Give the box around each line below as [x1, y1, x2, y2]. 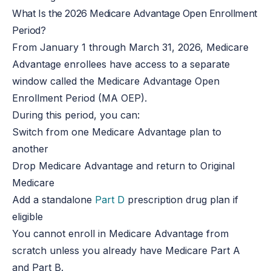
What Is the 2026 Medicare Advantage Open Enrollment [12, 7, 257, 19]
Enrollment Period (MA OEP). [12, 91, 148, 104]
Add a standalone [12, 193, 96, 206]
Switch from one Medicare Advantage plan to [12, 125, 222, 138]
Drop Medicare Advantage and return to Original [12, 159, 235, 172]
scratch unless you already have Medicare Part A [12, 244, 241, 256]
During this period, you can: [12, 108, 140, 121]
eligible [12, 210, 44, 223]
